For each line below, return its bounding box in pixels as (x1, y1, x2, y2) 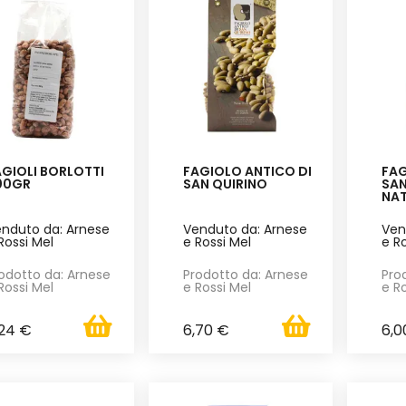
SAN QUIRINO (183, 174, 268, 193)
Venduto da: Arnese (183, 219, 308, 238)
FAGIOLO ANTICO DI (183, 161, 313, 180)
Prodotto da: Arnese (183, 266, 309, 285)
